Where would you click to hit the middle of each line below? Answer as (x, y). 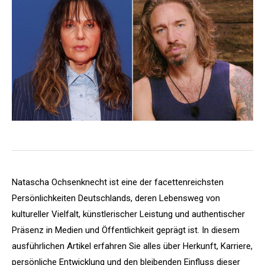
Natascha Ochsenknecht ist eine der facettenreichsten (118, 182)
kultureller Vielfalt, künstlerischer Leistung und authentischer (128, 214)
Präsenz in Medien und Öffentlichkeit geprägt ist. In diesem (126, 230)
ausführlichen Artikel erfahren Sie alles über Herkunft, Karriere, (132, 246)
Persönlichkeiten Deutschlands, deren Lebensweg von (116, 198)
